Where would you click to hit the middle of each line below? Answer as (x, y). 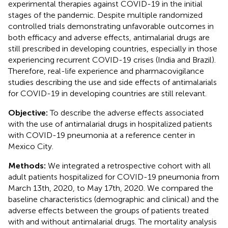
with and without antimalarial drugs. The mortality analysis (112, 221)
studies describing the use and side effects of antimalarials (112, 82)
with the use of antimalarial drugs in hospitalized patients (110, 124)
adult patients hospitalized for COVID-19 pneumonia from (114, 177)
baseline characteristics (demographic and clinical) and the (113, 199)
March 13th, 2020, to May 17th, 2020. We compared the (111, 188)
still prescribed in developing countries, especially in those (113, 48)
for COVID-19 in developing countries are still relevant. (107, 93)
